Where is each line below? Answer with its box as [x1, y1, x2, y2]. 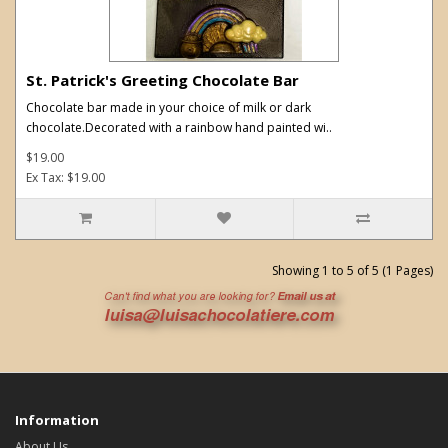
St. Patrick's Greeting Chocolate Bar [26, 69, 299, 90]
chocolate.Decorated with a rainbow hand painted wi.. [26, 118, 332, 136]
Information [15, 410, 99, 429]
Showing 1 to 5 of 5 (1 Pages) [272, 261, 433, 279]
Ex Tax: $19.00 [26, 168, 105, 186]
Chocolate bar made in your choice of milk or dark [26, 98, 311, 116]
